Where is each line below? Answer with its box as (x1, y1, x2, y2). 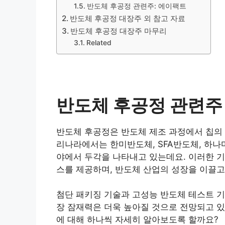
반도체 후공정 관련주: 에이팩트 (86, 2, 186, 10)
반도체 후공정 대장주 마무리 (70, 26, 167, 36)
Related (86, 38, 111, 47)
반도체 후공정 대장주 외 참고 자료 (70, 13, 186, 23)
